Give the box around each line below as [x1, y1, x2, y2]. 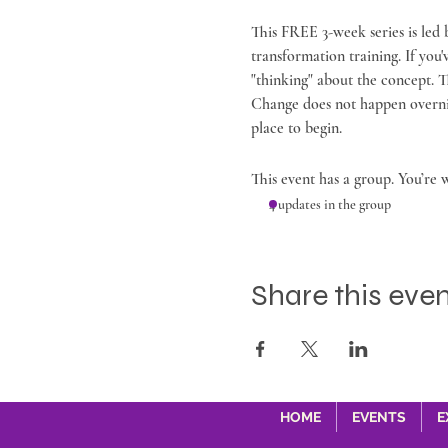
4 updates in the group [268, 195, 391, 213]
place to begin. [250, 117, 342, 138]
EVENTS [351, 408, 406, 425]
